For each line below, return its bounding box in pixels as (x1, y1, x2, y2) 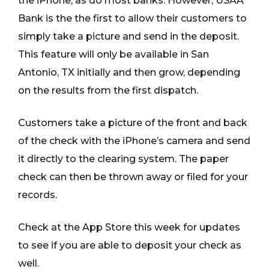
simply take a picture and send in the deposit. (18, 31, 239, 43)
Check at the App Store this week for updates (18, 222, 240, 234)
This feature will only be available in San (18, 49, 209, 61)
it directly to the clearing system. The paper (18, 153, 229, 165)
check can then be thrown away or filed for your (18, 171, 248, 183)
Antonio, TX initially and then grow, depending (18, 67, 240, 79)
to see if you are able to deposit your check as (18, 240, 241, 252)
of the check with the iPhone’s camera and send (18, 135, 250, 147)
